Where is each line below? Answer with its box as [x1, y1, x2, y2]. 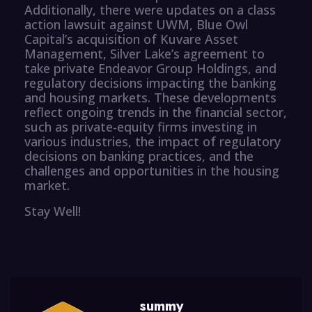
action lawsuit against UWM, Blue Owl [24, 15, 248, 33]
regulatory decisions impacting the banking [24, 74, 276, 91]
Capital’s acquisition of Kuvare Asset [24, 30, 238, 47]
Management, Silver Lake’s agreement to [24, 45, 265, 62]
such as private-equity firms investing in [24, 118, 257, 135]
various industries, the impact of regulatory [24, 132, 281, 150]
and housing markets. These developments [24, 88, 276, 106]
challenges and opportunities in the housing [24, 162, 279, 179]
